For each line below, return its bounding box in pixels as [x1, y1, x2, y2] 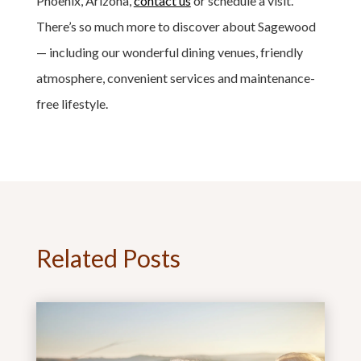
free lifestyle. [35, 95, 108, 111]
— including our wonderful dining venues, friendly [35, 44, 303, 60]
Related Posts [35, 243, 180, 272]
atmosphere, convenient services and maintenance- [35, 69, 315, 85]
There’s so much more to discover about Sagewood [35, 18, 316, 34]
